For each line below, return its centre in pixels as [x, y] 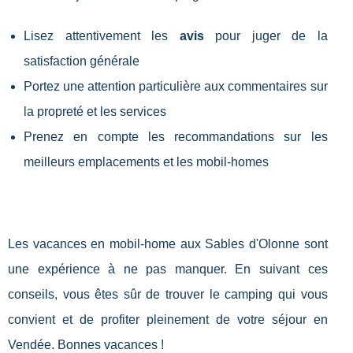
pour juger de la [266, 35]
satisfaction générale [82, 61]
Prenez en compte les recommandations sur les [176, 136]
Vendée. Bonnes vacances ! [86, 344]
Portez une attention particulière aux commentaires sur [176, 86]
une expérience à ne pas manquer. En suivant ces [168, 269]
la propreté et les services [95, 111]
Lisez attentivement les [102, 35]
